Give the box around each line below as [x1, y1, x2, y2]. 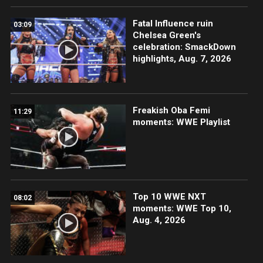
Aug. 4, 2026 [132, 214, 186, 225]
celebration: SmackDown [132, 42, 236, 53]
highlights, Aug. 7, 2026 [132, 53, 231, 65]
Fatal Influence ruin [132, 18, 213, 29]
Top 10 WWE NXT [132, 191, 206, 202]
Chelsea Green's [132, 30, 201, 41]
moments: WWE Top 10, [132, 203, 231, 214]
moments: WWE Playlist [132, 116, 230, 127]
